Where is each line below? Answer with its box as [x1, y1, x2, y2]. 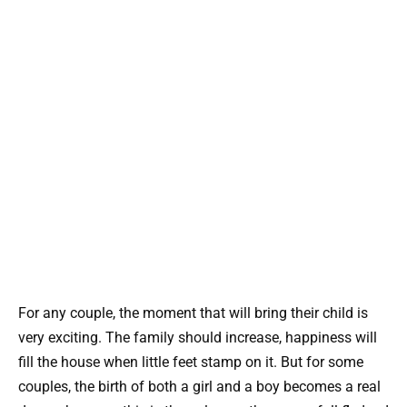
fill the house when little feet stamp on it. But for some [18, 352, 363, 371]
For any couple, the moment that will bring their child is [18, 303, 368, 322]
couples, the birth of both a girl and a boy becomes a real [18, 377, 381, 395]
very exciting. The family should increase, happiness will [18, 328, 377, 346]
